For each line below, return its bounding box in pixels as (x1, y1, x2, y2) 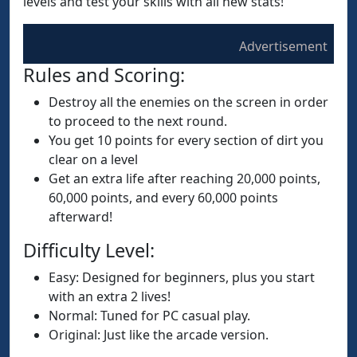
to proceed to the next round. (49, 112, 227, 130)
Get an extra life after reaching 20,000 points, (49, 170, 320, 187)
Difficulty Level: (23, 237, 155, 263)
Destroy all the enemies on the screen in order (49, 93, 328, 111)
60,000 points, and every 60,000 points (49, 189, 278, 206)
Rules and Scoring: (23, 62, 185, 88)
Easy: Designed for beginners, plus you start (49, 269, 315, 286)
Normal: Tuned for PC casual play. (49, 307, 250, 324)
